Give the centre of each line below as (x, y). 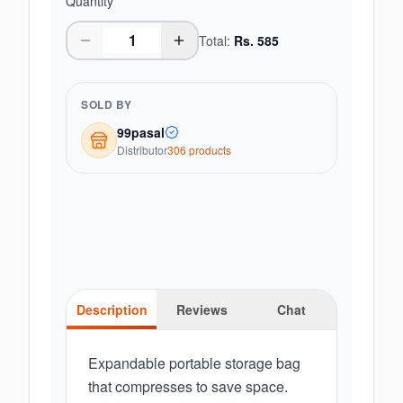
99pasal (141, 132)
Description (112, 309)
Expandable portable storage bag (194, 363)
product (206, 150)
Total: (216, 40)
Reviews (201, 309)
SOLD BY (107, 104)
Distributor (142, 150)
